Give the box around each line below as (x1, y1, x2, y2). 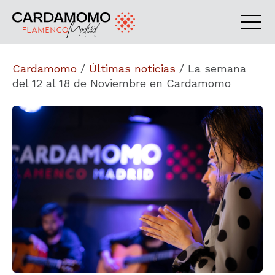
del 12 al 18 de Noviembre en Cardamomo (12, 77, 231, 90)
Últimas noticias (89, 62, 176, 75)
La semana (188, 62, 246, 75)
